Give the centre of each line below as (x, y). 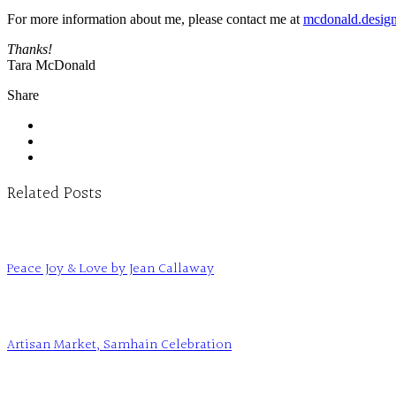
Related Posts (54, 194)
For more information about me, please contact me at (155, 19)
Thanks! (30, 49)
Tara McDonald (51, 65)
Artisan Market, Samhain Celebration (119, 345)
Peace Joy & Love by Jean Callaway (110, 270)
